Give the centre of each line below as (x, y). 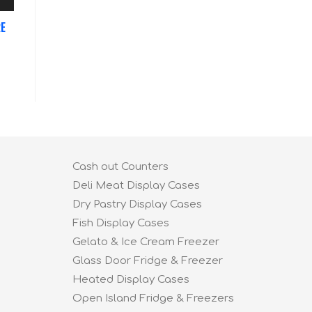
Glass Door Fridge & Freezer (147, 260)
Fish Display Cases (120, 223)
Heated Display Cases (131, 279)
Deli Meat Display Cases (136, 185)
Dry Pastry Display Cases (137, 204)
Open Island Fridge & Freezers (153, 298)
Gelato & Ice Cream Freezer (146, 242)
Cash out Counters (120, 166)
